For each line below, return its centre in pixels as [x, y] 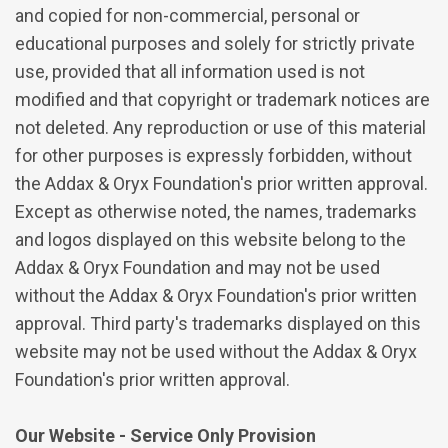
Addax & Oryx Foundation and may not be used [197, 267]
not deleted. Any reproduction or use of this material [220, 127]
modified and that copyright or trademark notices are [222, 99]
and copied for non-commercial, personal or [187, 15]
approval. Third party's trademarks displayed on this [218, 323]
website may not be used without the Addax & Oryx [216, 351]
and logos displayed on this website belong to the [210, 239]
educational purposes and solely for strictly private [215, 43]
